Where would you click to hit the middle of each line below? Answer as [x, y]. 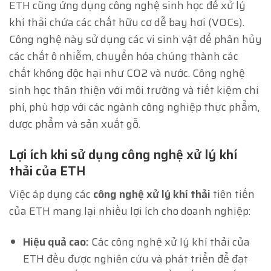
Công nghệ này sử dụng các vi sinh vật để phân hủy [135, 40]
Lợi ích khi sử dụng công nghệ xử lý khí [123, 155]
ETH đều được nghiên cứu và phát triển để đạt [136, 259]
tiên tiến [233, 194]
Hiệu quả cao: [56, 242]
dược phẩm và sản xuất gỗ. [75, 124]
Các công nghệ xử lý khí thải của [170, 242]
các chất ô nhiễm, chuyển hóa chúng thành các [124, 57]
